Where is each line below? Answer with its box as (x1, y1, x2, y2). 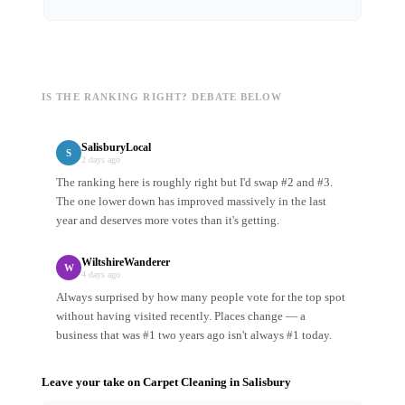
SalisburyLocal (81, 141, 151, 155)
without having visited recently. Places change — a (56, 309, 306, 324)
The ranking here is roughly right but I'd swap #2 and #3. (56, 175, 333, 190)
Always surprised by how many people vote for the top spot (56, 290, 345, 305)
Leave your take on (42, 375, 143, 390)
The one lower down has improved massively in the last (56, 194, 326, 209)
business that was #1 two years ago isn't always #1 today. (56, 328, 332, 343)
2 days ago (81, 155, 120, 165)
